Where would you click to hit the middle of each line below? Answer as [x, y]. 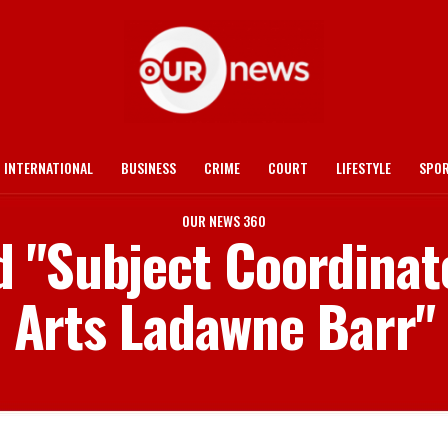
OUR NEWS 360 [224, 220]
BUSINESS [148, 167]
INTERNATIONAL [48, 167]
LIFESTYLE [363, 167]
